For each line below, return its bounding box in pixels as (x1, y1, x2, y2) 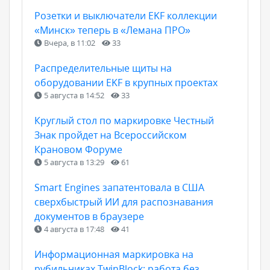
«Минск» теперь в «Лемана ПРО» (34, 24, 190, 37)
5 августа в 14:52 (42, 90, 106, 101)
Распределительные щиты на (34, 61, 172, 75)
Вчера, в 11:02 (42, 37, 97, 48)
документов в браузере (34, 210, 144, 223)
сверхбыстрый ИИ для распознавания (34, 195, 213, 209)
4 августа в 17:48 (42, 224, 106, 234)
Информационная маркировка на (34, 248, 193, 261)
